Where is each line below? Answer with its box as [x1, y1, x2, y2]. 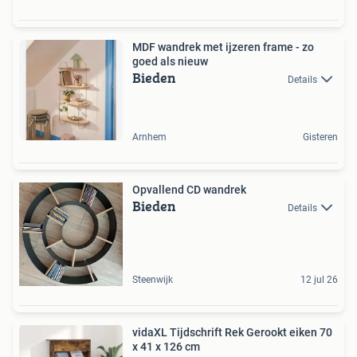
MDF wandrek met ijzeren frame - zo [132, 41, 314, 53]
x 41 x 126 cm [132, 340, 200, 353]
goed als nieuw [132, 55, 208, 68]
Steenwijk [132, 274, 173, 285]
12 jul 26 [300, 274, 338, 285]
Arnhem [132, 131, 167, 143]
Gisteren [303, 131, 338, 143]
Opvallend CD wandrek [132, 183, 246, 196]
